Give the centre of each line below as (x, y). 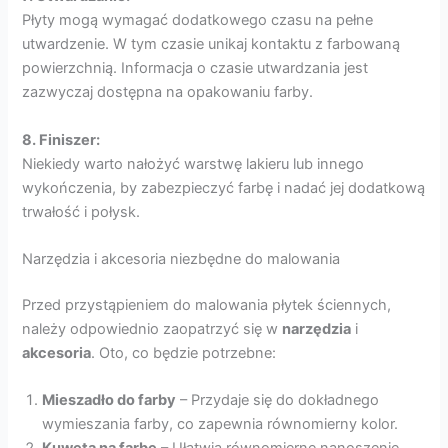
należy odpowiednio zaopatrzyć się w (152, 328)
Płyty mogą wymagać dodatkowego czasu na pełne (198, 20)
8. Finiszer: (61, 139)
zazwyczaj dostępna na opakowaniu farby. (168, 92)
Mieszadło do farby (109, 400)
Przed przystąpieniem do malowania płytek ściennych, (207, 304)
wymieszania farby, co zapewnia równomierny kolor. (220, 424)
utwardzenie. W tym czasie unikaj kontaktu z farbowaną (211, 44)
